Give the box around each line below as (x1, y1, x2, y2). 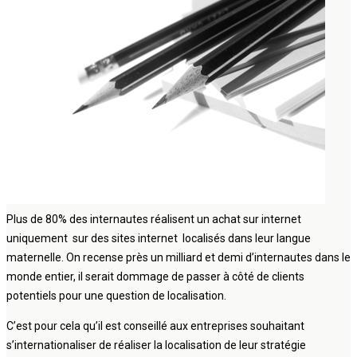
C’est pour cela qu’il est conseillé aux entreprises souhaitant (6, 319, 304, 332)
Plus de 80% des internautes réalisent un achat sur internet (6, 212, 301, 226)
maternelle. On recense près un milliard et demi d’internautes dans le (6, 250, 351, 264)
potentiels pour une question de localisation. (6, 288, 226, 302)
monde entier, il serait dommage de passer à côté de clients (6, 269, 304, 283)
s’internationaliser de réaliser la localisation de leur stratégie (6, 338, 306, 351)
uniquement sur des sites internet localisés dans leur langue (6, 231, 311, 245)
